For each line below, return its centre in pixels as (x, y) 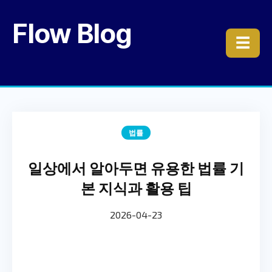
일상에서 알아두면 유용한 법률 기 (136, 168)
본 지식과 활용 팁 (136, 188)
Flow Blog (72, 33)
